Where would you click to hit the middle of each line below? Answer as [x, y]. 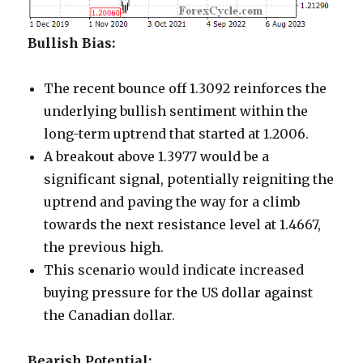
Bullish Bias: [72, 43]
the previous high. [104, 248]
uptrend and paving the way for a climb [172, 202]
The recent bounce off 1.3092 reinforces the [186, 89]
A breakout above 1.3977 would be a [157, 157]
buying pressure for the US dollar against [179, 293]
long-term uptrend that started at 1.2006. [177, 134]
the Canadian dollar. [110, 316]
